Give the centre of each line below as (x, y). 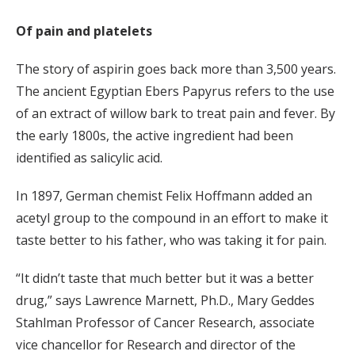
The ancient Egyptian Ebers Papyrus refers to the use (175, 91)
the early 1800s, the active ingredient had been (155, 135)
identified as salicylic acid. (89, 157)
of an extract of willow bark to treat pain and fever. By (176, 113)
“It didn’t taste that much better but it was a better (165, 278)
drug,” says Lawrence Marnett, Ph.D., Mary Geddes (165, 300)
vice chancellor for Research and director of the (156, 344)
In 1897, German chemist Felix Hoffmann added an (164, 195)
